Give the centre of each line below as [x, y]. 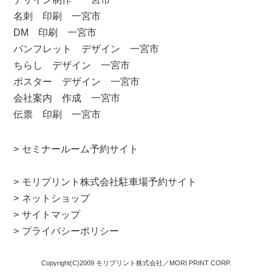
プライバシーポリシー [71, 231]
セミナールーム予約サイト [80, 149]
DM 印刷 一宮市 [55, 33]
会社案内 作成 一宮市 [67, 98]
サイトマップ [51, 215]
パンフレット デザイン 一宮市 [87, 49]
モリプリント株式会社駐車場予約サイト [110, 182]
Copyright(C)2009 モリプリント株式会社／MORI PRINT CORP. [136, 263]
